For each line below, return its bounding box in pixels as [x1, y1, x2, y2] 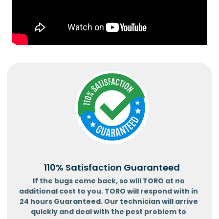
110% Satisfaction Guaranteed [44, 161, 180, 174]
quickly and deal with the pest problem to [31, 206, 186, 217]
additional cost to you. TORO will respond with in [19, 186, 198, 196]
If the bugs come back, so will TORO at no [32, 175, 185, 186]
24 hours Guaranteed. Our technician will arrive [19, 196, 198, 206]
